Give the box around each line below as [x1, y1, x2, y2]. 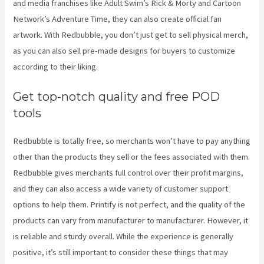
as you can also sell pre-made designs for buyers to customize [13, 45, 236, 56]
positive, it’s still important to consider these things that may [13, 247, 229, 258]
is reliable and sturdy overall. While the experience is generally [13, 231, 234, 242]
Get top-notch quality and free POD [13, 90, 220, 104]
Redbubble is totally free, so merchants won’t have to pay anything [13, 136, 251, 147]
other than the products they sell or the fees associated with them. [13, 151, 250, 163]
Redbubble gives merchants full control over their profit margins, [13, 167, 244, 179]
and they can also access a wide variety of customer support [13, 183, 229, 194]
